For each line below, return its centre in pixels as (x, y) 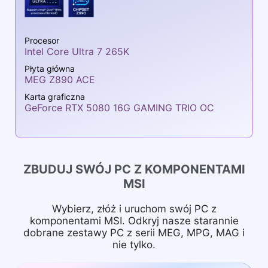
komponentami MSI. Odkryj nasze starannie (134, 220)
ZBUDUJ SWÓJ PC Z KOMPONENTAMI (134, 169)
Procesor (42, 40)
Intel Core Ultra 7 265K (77, 51)
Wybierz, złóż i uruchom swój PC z (134, 208)
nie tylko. (134, 244)
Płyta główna (50, 68)
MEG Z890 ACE (60, 79)
